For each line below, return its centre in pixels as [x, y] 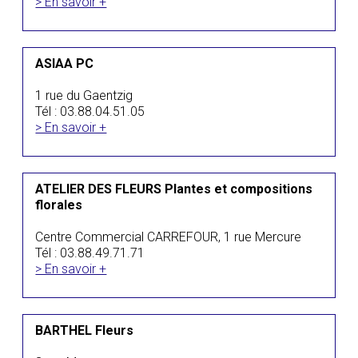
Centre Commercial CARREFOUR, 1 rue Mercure [169, 237]
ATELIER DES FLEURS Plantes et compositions [174, 189]
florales [59, 205]
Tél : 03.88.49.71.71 [90, 253]
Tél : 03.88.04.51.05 [90, 111]
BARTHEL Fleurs [85, 330]
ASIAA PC [65, 64]
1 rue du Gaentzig [84, 95]
